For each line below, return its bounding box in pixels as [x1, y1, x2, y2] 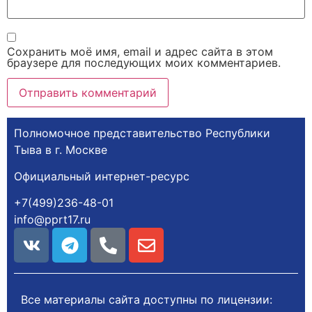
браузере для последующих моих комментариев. [7, 55, 281, 70]
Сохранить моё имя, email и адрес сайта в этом [7, 44, 273, 58]
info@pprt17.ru [14, 212, 91, 227]
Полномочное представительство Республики [14, 125, 270, 140]
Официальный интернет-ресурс [14, 169, 189, 183]
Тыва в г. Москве [14, 142, 107, 157]
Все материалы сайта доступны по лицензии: [21, 292, 276, 307]
